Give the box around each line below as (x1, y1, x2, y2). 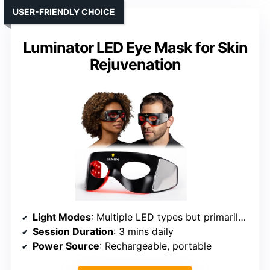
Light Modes (33, 210, 91, 223)
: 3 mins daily (113, 225, 174, 237)
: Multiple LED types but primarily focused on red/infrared (91, 210, 238, 223)
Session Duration (33, 225, 113, 237)
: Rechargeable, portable (99, 239, 212, 252)
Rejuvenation (89, 55, 181, 74)
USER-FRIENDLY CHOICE (13, 6, 115, 17)
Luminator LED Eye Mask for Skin (22, 38, 248, 57)
